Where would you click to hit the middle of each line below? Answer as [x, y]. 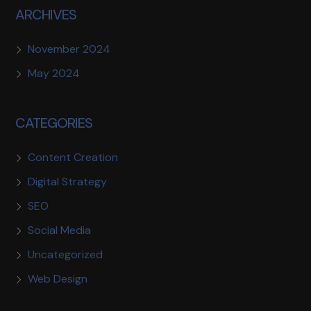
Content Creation [73, 157]
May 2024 [54, 73]
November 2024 [69, 49]
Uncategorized [66, 254]
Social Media [60, 230]
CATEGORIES [54, 123]
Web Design [58, 278]
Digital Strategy [68, 181]
